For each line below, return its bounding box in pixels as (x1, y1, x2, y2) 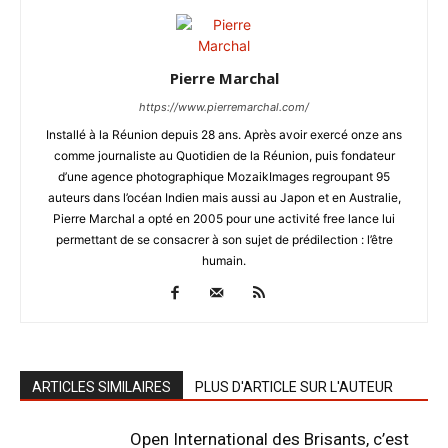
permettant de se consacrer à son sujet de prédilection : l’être (55, 232, 393, 248)
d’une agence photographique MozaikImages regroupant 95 (58, 169, 390, 185)
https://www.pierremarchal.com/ (139, 100, 309, 115)
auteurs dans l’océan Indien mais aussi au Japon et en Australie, (47, 190, 401, 206)
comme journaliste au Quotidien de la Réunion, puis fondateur (53, 148, 395, 164)
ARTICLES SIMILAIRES (32, 379, 171, 396)
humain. (202, 253, 246, 269)
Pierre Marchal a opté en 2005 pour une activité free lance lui (53, 211, 395, 227)
